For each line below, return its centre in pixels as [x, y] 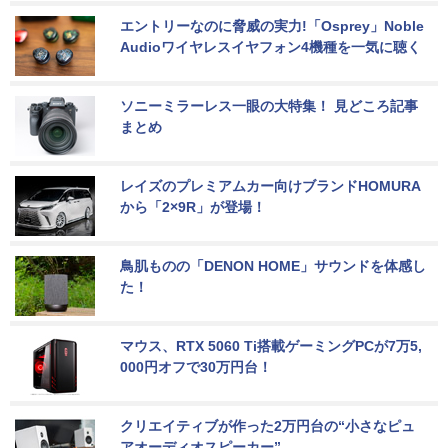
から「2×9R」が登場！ [193, 206]
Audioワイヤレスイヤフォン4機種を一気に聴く [270, 46]
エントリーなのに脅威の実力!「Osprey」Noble [274, 25]
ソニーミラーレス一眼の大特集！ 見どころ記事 [269, 105]
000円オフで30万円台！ [196, 366]
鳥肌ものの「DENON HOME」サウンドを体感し [273, 265]
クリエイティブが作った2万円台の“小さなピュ [267, 425]
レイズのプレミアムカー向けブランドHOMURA [270, 185]
